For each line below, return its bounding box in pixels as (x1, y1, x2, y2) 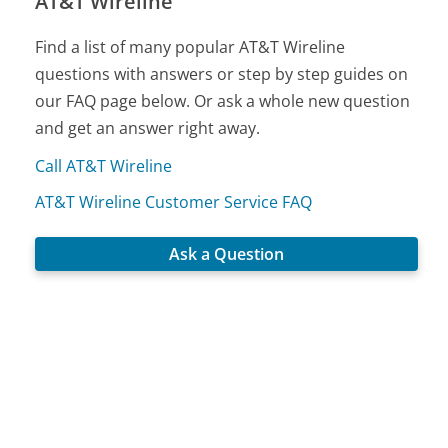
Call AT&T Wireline (35, 155, 173, 178)
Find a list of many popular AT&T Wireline (35, 36, 346, 59)
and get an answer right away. (35, 117, 261, 140)
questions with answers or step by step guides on (35, 63, 409, 86)
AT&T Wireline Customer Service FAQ (35, 191, 313, 214)
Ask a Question (169, 243, 285, 266)
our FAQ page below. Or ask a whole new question (35, 90, 411, 113)
